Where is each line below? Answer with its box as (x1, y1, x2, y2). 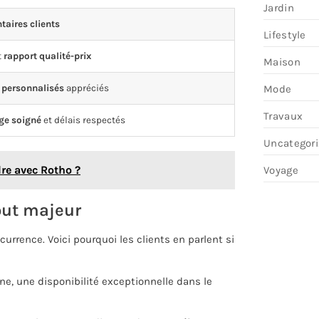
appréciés (64, 83, 109, 94)
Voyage (263, 163, 298, 177)
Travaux (263, 109, 303, 122)
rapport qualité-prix (4, 51, 91, 62)
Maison (263, 55, 300, 68)
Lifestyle (263, 28, 306, 41)
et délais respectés (41, 115, 125, 126)
